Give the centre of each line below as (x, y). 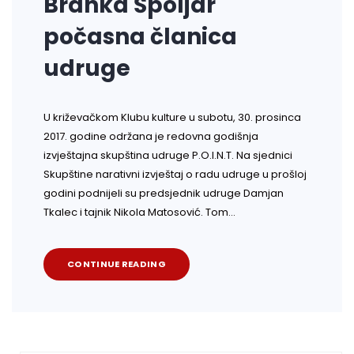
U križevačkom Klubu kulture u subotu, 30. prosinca (172, 118)
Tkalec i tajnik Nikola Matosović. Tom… (139, 213)
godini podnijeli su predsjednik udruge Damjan (164, 194)
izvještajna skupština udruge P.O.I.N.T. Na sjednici (168, 156)
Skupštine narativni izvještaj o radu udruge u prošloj (175, 175)
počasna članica (140, 37)
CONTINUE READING (117, 264)
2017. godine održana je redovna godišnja (151, 137)
